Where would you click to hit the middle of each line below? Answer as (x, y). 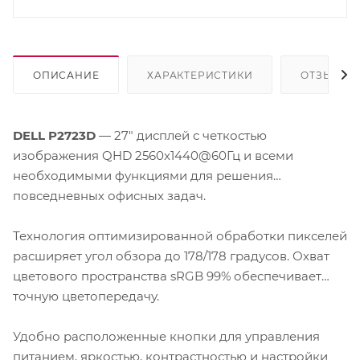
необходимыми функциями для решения (143, 175)
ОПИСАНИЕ (66, 75)
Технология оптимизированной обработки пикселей (180, 235)
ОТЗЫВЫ (326, 75)
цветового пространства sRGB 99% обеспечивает (167, 276)
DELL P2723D (54, 135)
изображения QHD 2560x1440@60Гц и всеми (153, 155)
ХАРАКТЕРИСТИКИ (200, 75)
